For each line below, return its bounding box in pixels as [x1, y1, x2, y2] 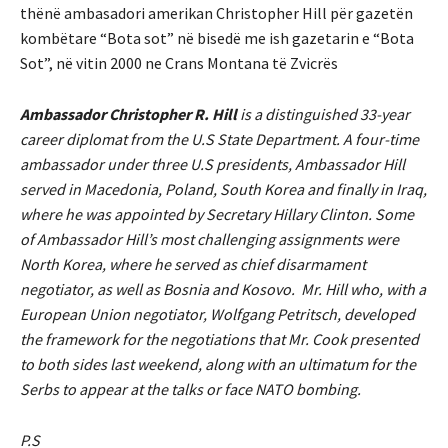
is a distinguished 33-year [237, 104, 410, 125]
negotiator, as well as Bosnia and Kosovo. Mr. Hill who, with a [20, 279, 426, 300]
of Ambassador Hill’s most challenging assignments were [20, 229, 399, 250]
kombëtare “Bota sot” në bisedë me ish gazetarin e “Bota [20, 28, 414, 49]
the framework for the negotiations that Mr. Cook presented [20, 329, 419, 350]
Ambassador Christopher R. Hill [20, 104, 237, 125]
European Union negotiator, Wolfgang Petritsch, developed [20, 304, 415, 325]
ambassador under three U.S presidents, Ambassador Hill [20, 154, 405, 175]
